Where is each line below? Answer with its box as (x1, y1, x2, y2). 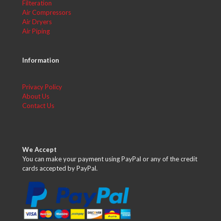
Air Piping (22, 27, 50, 35)
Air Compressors (22, 8, 71, 16)
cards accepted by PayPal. (22, 164, 98, 172)
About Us (22, 92, 49, 100)
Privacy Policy (22, 83, 62, 91)
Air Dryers (22, 18, 52, 26)
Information (22, 56, 59, 64)
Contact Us (22, 102, 54, 110)
